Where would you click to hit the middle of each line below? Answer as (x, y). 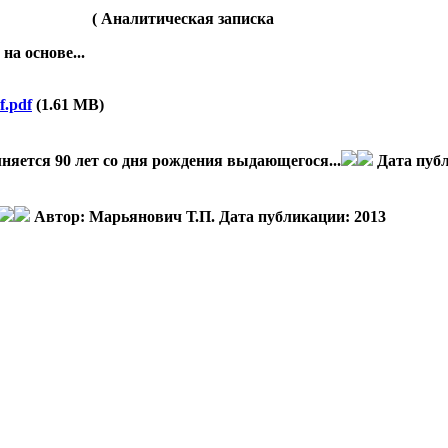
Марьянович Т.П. (152, 216)
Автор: (61, 216)
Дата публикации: (286, 216)
